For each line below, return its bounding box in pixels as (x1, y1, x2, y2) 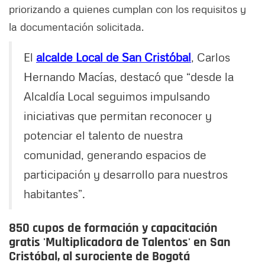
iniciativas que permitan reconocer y (24, 108, 212, 123)
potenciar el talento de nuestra (24, 128, 183, 143)
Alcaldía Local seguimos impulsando (24, 89, 210, 104)
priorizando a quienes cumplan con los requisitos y (9, 2, 246, 16)
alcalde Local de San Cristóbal (36, 50, 191, 64)
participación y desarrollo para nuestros (24, 167, 228, 182)
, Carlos (191, 50, 230, 64)
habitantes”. (24, 186, 85, 201)
